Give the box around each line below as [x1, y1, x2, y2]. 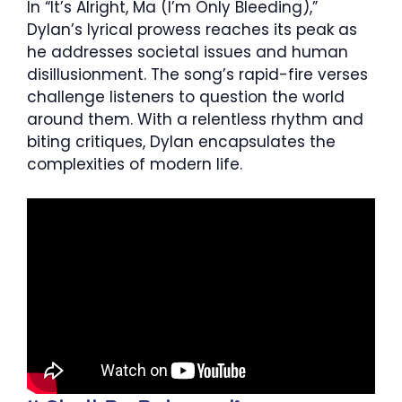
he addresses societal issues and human [27, 40, 348, 63]
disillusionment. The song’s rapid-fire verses [27, 63, 368, 85]
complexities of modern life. [27, 153, 242, 175]
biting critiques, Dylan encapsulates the [27, 130, 336, 153]
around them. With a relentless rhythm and [27, 108, 363, 130]
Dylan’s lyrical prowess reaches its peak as [27, 18, 357, 40]
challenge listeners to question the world [27, 85, 345, 108]
